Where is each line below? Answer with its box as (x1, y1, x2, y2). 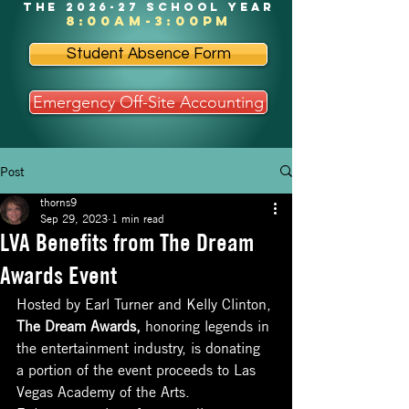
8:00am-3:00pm (65, 12, 233, 29)
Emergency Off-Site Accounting (33, 92, 264, 112)
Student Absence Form (66, 46, 231, 62)
